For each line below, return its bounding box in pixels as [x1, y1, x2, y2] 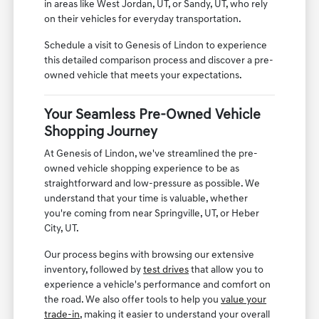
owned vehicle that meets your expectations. [44, 70, 243, 82]
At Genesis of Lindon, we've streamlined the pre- [44, 149, 258, 160]
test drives [143, 265, 189, 276]
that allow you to [189, 265, 264, 276]
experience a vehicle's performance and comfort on [44, 280, 271, 291]
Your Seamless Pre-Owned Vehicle [44, 108, 261, 123]
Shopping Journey [44, 125, 158, 140]
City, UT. [44, 224, 80, 235]
